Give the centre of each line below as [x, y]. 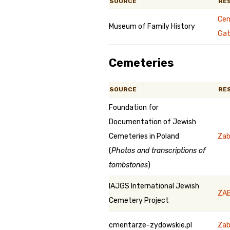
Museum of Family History [152, 26]
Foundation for [134, 108]
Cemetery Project [139, 200]
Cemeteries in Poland [144, 136]
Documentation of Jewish [152, 122]
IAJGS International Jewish [154, 186]
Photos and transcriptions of [158, 151]
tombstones [128, 165]
